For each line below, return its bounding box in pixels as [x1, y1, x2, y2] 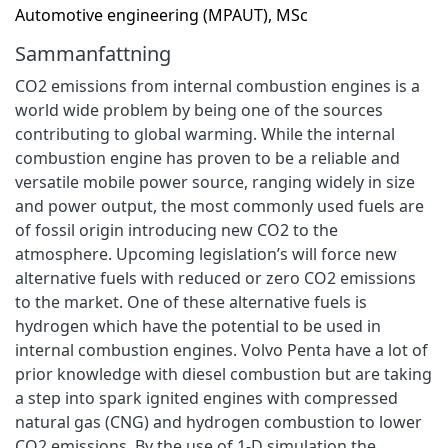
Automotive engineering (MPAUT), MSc [15, 3, 308, 26]
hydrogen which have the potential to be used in [15, 314, 381, 337]
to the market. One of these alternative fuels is [15, 290, 367, 313]
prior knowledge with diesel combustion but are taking [15, 362, 432, 385]
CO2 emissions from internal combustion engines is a [15, 74, 420, 97]
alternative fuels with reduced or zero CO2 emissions [15, 266, 416, 289]
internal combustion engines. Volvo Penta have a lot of [15, 338, 428, 361]
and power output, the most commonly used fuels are [15, 194, 424, 217]
